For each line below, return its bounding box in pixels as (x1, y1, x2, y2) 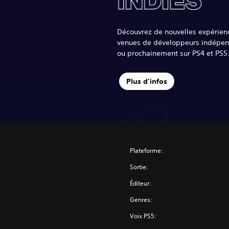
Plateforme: (130, 146, 164, 155)
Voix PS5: (130, 212, 157, 221)
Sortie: (130, 163, 149, 172)
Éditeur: (130, 179, 152, 188)
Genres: (130, 195, 153, 204)
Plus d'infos (126, 76, 167, 86)
